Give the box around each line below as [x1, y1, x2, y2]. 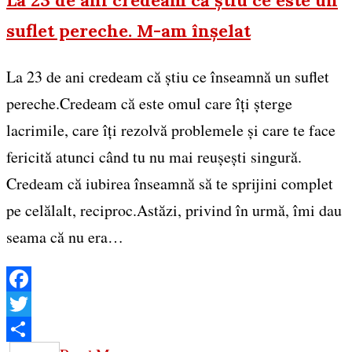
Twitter [6, 317, 52, 339]
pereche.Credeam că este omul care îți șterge [6, 92, 292, 114]
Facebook [6, 292, 67, 314]
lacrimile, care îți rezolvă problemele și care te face [6, 119, 335, 141]
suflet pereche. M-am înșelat [6, 19, 251, 42]
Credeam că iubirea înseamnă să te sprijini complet [6, 172, 333, 194]
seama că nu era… [6, 225, 123, 247]
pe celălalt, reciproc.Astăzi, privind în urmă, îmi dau [6, 199, 342, 221]
